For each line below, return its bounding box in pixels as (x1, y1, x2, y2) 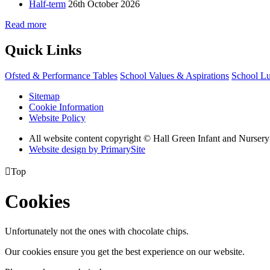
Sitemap (29, 90, 60, 101)
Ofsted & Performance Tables (5, 70, 118, 81)
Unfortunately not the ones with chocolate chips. (5, 225, 189, 236)
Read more (5, 19, 46, 30)
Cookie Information (29, 101, 104, 112)
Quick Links (5, 42, 81, 58)
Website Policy (29, 112, 86, 123)
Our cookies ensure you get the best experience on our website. (5, 246, 245, 257)
